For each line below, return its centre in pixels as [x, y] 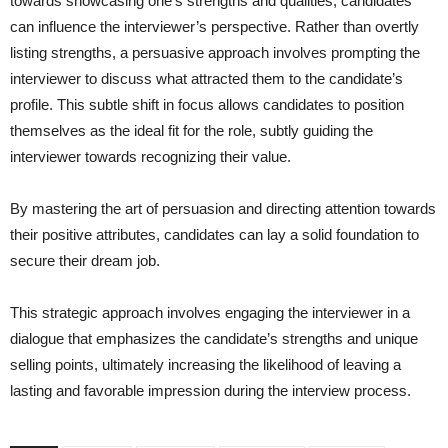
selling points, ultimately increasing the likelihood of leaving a [205, 364]
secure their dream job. [85, 260]
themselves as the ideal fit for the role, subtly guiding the [191, 130]
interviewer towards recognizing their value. [150, 156]
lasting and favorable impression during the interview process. [210, 390]
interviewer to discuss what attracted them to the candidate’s [206, 78]
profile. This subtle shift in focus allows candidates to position [207, 104]
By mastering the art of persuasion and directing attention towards [223, 208]
